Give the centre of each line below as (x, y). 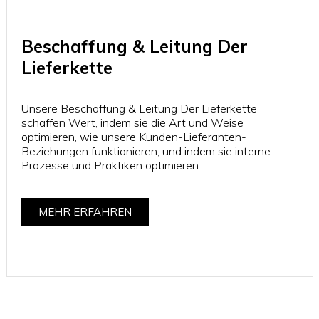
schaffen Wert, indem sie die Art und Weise (132, 122)
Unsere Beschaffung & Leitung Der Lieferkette (139, 108)
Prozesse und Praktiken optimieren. (111, 165)
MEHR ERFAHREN (85, 211)
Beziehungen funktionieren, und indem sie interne (146, 151)
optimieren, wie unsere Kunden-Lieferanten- (134, 136)
